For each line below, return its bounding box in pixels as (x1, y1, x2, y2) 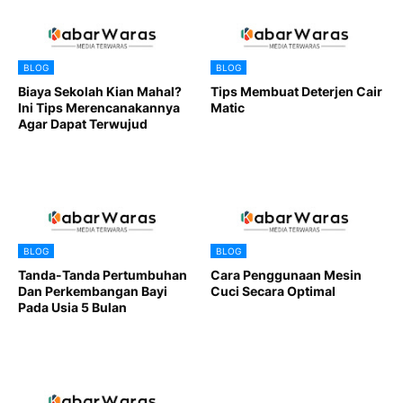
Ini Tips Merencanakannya (18, 99, 180, 115)
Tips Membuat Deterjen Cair (210, 83, 382, 99)
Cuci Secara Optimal (210, 282, 336, 299)
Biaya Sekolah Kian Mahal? (18, 83, 182, 99)
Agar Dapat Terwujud (18, 115, 148, 131)
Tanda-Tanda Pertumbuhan (18, 266, 187, 282)
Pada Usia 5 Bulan (18, 299, 127, 315)
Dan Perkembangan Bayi (18, 282, 167, 299)
